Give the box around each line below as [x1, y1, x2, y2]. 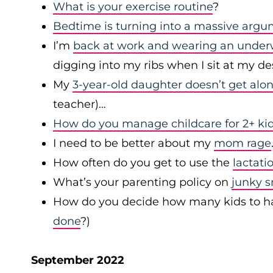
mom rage [214, 136, 271, 150]
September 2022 [31, 253, 124, 267]
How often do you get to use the [53, 156, 233, 169]
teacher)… [53, 97, 106, 111]
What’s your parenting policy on [53, 175, 232, 189]
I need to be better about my [53, 136, 214, 150]
